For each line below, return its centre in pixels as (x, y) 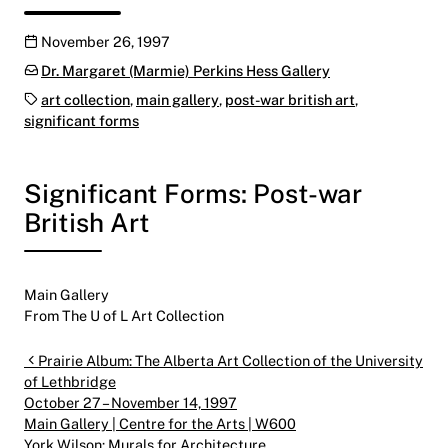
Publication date (78, 40)
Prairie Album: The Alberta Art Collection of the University (230, 361)
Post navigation (142, 363)
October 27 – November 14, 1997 (130, 403)
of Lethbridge (70, 382)
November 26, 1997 (105, 41)
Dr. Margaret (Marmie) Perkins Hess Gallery (185, 70)
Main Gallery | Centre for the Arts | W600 (160, 424)
